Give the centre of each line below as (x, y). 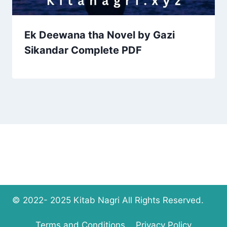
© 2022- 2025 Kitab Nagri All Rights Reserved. (108, 200)
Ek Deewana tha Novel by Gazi (100, 35)
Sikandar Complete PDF (83, 50)
